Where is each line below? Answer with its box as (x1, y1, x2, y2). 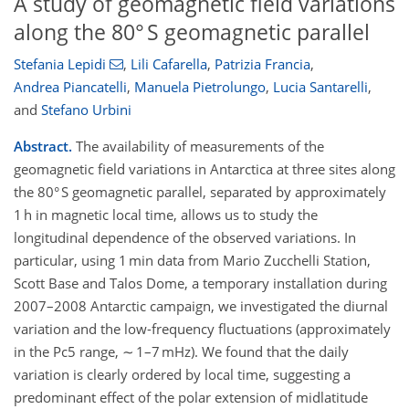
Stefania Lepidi (14, 55, 106, 74)
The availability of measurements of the (72, 137, 324, 156)
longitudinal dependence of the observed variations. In (14, 228, 356, 247)
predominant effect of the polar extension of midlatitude (14, 388, 368, 407)
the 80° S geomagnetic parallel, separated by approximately (14, 183, 386, 202)
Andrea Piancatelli (14, 78, 127, 97)
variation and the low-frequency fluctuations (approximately (14, 320, 391, 339)
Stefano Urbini (41, 100, 131, 120)
